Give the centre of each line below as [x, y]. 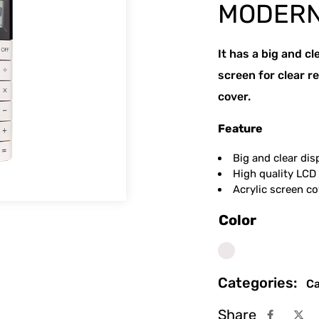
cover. [234, 96]
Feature [240, 129]
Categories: [259, 283]
